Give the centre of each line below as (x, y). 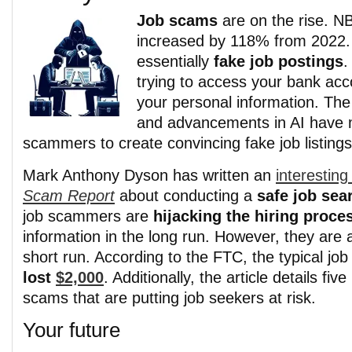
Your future (71, 330)
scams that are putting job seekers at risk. (169, 298)
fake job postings (279, 61)
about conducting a (186, 196)
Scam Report (69, 196)
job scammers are (88, 216)
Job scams (177, 20)
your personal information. (230, 102)
